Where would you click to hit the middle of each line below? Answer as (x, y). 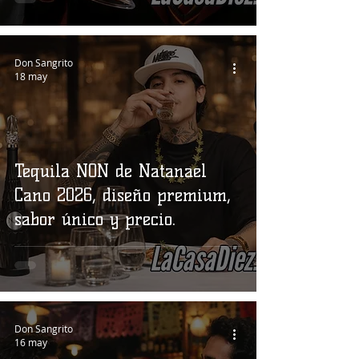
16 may (31, 342)
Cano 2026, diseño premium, (123, 195)
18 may (31, 76)
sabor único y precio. (95, 219)
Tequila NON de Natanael (111, 171)
